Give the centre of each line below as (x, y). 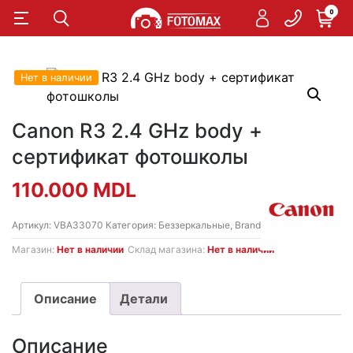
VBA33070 (80, 225)
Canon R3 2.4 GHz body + (137, 130)
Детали (144, 299)
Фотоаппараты (299, 225)
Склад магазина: (167, 249)
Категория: (132, 225)
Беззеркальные (194, 225)
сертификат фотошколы (130, 156)
